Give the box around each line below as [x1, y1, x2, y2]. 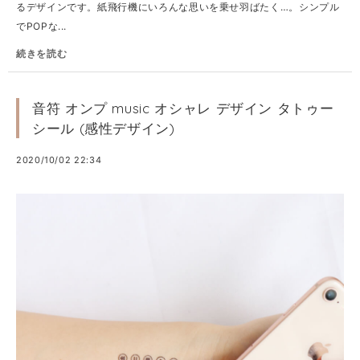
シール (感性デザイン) [32, 120, 175, 137]
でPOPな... [16, 20, 67, 32]
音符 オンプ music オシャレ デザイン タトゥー [32, 100, 334, 117]
